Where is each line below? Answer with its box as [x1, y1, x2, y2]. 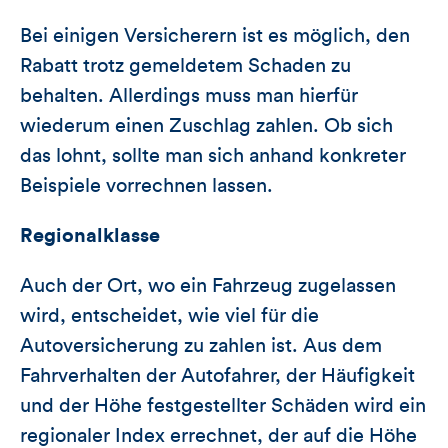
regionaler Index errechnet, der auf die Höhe [20, 425, 417, 446]
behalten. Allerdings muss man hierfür [20, 85, 358, 106]
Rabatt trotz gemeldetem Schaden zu [20, 55, 351, 76]
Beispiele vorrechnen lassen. [20, 175, 273, 196]
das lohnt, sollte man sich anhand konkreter [20, 145, 406, 166]
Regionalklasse [20, 225, 160, 246]
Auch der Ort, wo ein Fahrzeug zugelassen [20, 275, 396, 296]
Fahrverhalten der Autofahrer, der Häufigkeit [20, 365, 415, 386]
